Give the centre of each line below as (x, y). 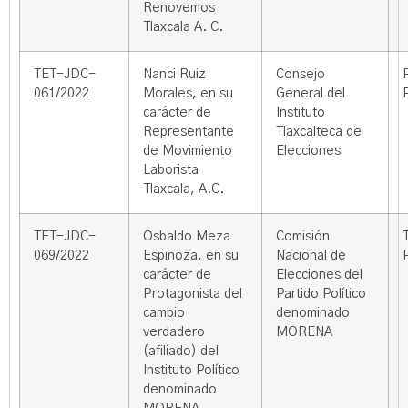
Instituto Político (191, 371)
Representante (189, 132)
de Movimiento (188, 151)
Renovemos (179, 8)
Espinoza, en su (191, 256)
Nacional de (311, 256)
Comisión (303, 237)
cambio (164, 313)
